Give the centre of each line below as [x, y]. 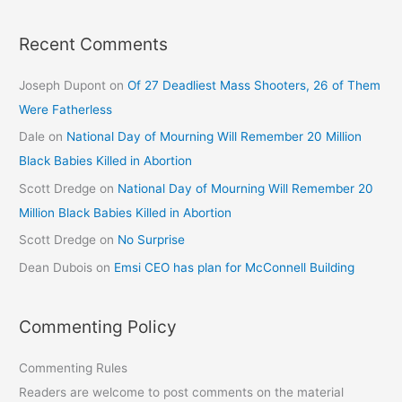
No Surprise [152, 240]
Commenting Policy [98, 326]
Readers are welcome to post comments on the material [182, 392]
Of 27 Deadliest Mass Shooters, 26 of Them [254, 85]
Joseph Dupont [63, 85]
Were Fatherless [66, 109]
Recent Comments [94, 44]
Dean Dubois [56, 267]
